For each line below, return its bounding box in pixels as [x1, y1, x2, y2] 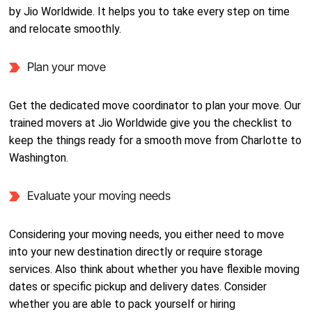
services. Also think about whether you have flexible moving [9, 263, 300, 276]
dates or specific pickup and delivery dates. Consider [9, 280, 267, 293]
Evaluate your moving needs [26, 189, 171, 203]
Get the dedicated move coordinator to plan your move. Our [9, 99, 302, 112]
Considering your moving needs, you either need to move [9, 228, 285, 241]
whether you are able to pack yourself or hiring [9, 297, 236, 311]
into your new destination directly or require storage [9, 245, 263, 258]
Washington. [9, 151, 69, 164]
